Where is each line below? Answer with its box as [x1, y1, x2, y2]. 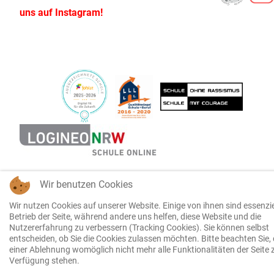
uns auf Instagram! [20, 7, 108, 19]
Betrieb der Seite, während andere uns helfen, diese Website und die [9, 212, 261, 221]
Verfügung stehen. [9, 256, 80, 265]
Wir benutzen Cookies [40, 179, 133, 190]
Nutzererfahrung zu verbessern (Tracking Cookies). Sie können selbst [9, 223, 269, 232]
